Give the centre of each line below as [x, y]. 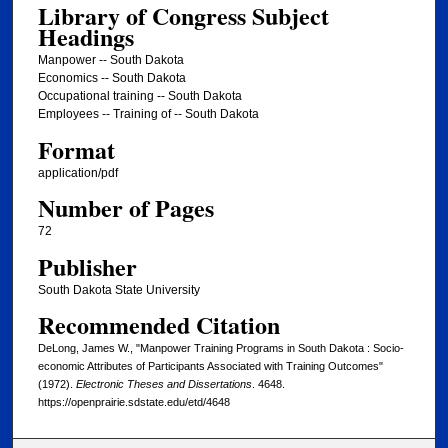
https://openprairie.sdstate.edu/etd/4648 [133, 402]
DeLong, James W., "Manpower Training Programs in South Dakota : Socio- [220, 348]
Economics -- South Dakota [111, 78]
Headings [85, 37]
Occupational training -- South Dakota [139, 96]
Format [76, 149]
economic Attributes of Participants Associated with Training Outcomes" [210, 366]
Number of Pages [125, 208]
